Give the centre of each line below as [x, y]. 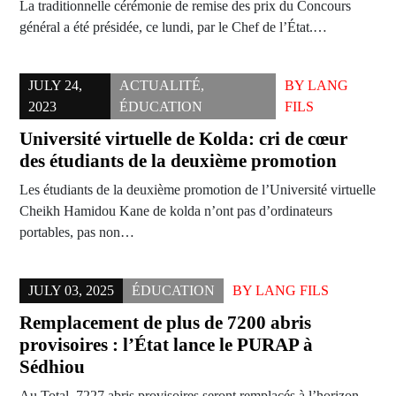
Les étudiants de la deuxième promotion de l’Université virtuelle [198, 190]
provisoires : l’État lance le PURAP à [166, 345]
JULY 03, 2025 [71, 291]
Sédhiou [52, 367]
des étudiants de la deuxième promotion [178, 161]
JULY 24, [55, 86]
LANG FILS [292, 291]
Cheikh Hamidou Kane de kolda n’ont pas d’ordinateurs [176, 211]
